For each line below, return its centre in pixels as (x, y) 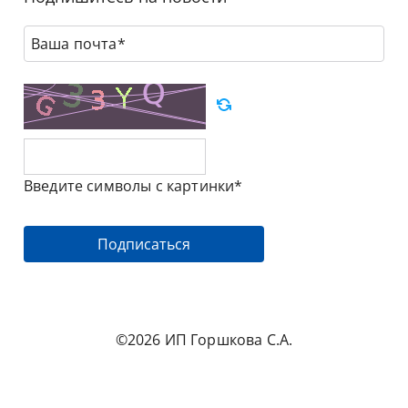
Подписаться (143, 243)
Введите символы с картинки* (133, 185)
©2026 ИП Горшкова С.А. (204, 339)
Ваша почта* (70, 35)
